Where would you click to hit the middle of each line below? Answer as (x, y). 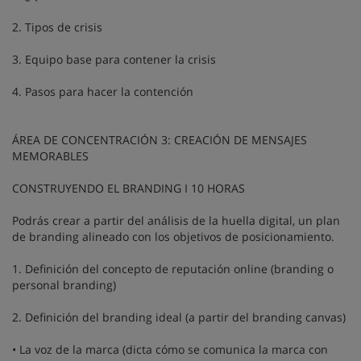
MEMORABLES (50, 156)
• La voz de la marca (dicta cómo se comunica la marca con (170, 349)
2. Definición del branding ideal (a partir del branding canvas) (179, 317)
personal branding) (64, 284)
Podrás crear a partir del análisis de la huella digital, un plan (176, 220)
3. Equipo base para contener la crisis (114, 59)
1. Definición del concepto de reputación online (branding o (173, 268)
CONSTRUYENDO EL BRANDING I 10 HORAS (130, 188)
